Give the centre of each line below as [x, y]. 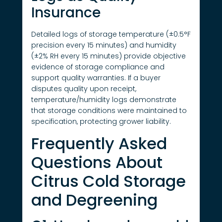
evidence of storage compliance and [98, 67]
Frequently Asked [99, 143]
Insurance [66, 13]
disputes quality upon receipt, [83, 89]
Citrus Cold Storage [108, 181]
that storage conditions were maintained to [109, 111]
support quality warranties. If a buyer [96, 78]
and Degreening [94, 200]
